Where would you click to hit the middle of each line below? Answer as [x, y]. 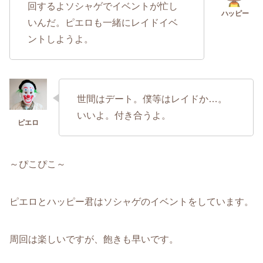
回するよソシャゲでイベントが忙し [103, 6]
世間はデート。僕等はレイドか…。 [152, 99]
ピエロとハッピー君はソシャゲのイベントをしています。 [131, 202]
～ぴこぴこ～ [38, 164]
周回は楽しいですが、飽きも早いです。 [94, 240]
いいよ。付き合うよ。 [124, 116]
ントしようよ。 [60, 39]
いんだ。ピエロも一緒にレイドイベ [103, 23]
